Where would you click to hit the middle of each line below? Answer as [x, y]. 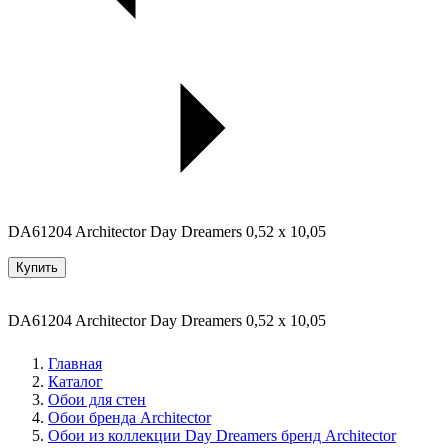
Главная [75, 363]
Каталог [75, 381]
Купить [37, 267]
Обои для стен [97, 399]
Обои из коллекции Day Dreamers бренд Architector [222, 435]
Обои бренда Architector [129, 417]
